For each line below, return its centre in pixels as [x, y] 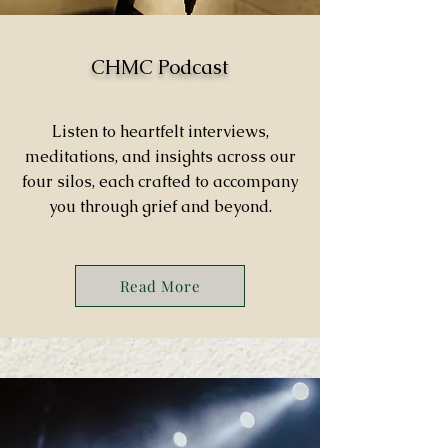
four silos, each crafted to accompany [160, 181]
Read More [160, 286]
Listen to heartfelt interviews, [160, 131]
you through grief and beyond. [160, 206]
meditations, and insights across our [160, 156]
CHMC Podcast [160, 67]
